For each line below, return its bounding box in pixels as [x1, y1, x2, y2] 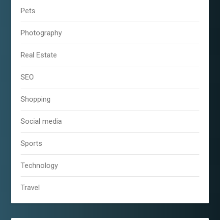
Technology [21, 161, 58, 170]
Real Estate [21, 50, 57, 59]
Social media [21, 116, 62, 126]
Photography [21, 28, 62, 37]
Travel [21, 183, 40, 192]
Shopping [21, 94, 51, 104]
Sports [21, 138, 43, 148]
